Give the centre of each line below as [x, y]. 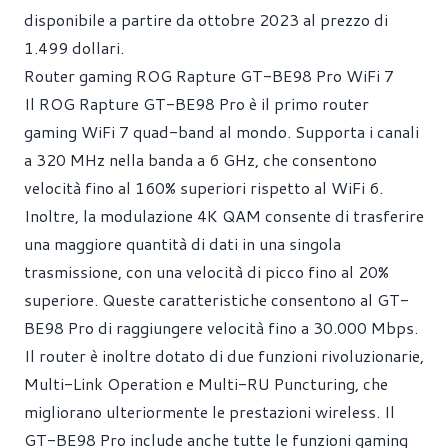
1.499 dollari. [74, 47]
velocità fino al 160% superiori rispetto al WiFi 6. [203, 187]
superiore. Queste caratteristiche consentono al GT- [216, 299]
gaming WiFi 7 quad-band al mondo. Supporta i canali [221, 131]
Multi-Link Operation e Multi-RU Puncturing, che [206, 383]
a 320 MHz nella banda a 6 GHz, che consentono [200, 159]
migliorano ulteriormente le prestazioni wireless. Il [209, 411]
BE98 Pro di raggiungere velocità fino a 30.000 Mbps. [221, 327]
